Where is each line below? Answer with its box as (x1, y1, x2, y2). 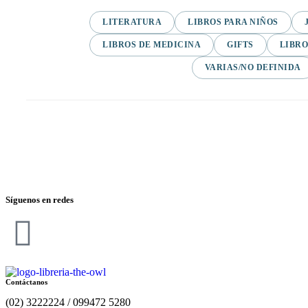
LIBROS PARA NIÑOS (188, 17, 278, 27)
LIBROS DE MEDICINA (102, 40, 201, 50)
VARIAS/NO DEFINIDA (204, 63, 301, 73)
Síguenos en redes (5, 195, 74, 206)
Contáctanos (5, 278, 47, 287)
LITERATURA (102, 17, 162, 27)
